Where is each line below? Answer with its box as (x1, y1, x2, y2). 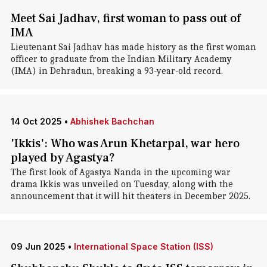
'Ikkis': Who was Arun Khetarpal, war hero (10, 136, 240, 151)
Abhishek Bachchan (70, 116, 154, 126)
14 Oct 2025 (10, 116, 62, 126)
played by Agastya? (10, 150, 115, 166)
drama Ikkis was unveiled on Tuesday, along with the (10, 179, 233, 190)
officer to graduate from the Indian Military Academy (10, 54, 232, 64)
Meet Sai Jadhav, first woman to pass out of (10, 11, 241, 26)
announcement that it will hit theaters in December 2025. (10, 191, 250, 201)
